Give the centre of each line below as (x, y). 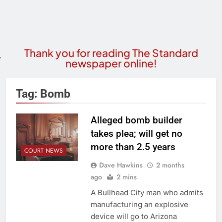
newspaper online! (111, 63)
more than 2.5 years (133, 147)
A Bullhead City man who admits (147, 192)
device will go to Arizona (134, 216)
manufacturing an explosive (139, 204)
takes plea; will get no (136, 133)
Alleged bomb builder (136, 120)
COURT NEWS (44, 150)
